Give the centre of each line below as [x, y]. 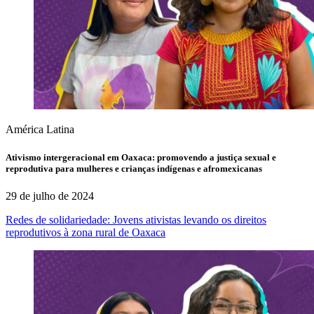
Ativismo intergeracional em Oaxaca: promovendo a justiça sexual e [141, 157]
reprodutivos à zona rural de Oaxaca [86, 232]
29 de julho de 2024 [50, 196]
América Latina [40, 130]
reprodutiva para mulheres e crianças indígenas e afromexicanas [134, 168]
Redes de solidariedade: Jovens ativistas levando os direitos [136, 219]
